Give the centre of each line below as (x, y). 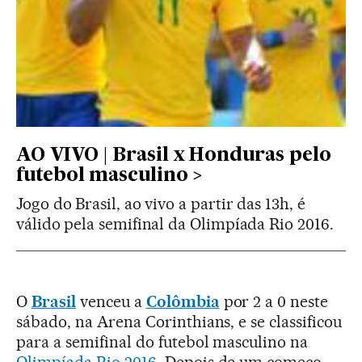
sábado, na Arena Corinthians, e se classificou (179, 321)
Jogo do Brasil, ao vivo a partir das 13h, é (161, 203)
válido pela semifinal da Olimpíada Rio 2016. (175, 223)
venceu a (111, 301)
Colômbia (183, 301)
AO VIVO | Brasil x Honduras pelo (174, 155)
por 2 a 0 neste (274, 301)
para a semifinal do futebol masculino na (162, 341)
